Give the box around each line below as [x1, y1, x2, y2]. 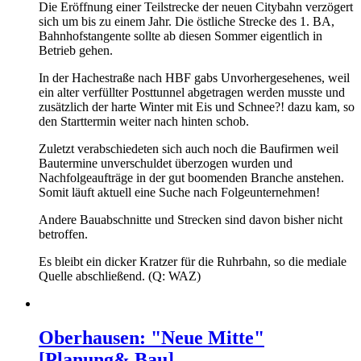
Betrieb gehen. [39, 44, 113, 58]
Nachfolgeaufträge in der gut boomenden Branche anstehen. [39, 171, 344, 185]
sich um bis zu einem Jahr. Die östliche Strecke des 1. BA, [39, 15, 334, 29]
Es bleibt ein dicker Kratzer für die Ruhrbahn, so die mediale [39, 255, 346, 269]
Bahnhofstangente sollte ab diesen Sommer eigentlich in [39, 29, 322, 44]
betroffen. [39, 227, 88, 242]
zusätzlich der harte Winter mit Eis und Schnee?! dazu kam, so [39, 100, 355, 114]
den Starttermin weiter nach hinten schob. [39, 114, 249, 129]
